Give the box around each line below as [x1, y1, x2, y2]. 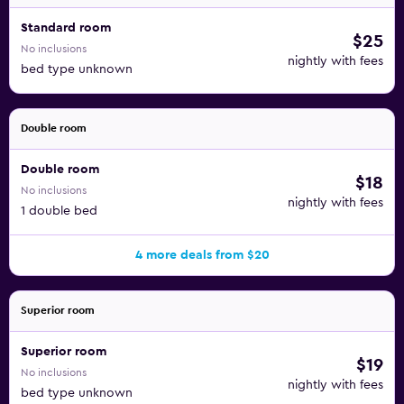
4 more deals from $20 [134, 249, 270, 262]
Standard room [21, 22, 111, 34]
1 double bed [21, 205, 97, 217]
